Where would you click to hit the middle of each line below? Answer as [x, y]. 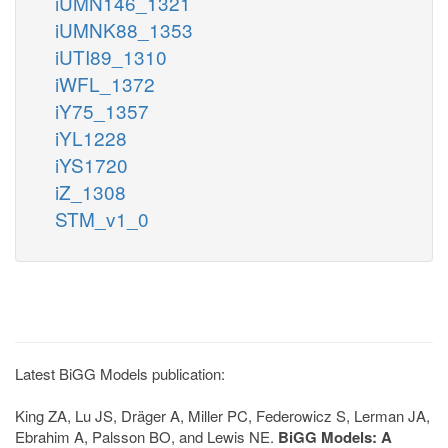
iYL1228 [91, 137]
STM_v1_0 [102, 218]
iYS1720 [91, 164]
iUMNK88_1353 [124, 29]
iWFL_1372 [105, 83]
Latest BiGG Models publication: [120, 373]
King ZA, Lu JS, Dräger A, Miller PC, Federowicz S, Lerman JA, [222, 415]
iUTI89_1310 [111, 56]
